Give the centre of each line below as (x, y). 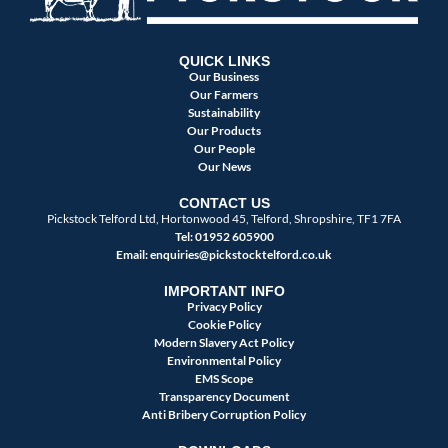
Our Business (224, 77)
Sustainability (224, 113)
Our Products (224, 131)
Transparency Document (224, 397)
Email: (133, 255)
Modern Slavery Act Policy (224, 343)
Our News (224, 167)
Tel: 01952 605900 (224, 237)
